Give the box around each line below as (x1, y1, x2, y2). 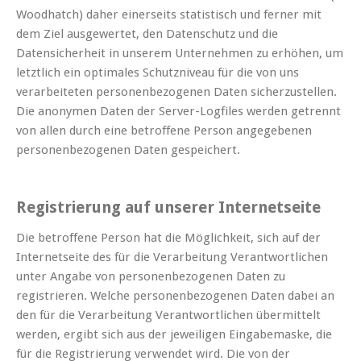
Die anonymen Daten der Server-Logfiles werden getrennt (16, 104, 341, 119)
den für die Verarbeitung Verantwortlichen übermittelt (16, 308, 321, 323)
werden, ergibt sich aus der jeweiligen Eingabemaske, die (16, 327, 332, 342)
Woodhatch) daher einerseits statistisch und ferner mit (16, 7, 322, 23)
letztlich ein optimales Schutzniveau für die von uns (16, 65, 299, 81)
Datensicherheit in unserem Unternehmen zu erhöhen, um (16, 46, 343, 61)
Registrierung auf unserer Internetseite (16, 198, 321, 218)
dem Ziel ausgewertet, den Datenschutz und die (16, 27, 278, 42)
